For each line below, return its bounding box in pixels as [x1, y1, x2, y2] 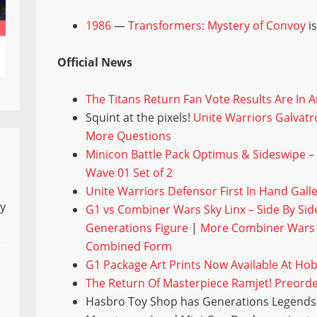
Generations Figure [86, 219, 189, 236]
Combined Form [86, 238, 173, 254]
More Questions [86, 127, 172, 144]
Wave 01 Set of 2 [86, 164, 173, 180]
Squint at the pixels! [86, 109, 194, 125]
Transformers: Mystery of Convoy [128, 17, 306, 33]
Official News [57, 54, 133, 70]
